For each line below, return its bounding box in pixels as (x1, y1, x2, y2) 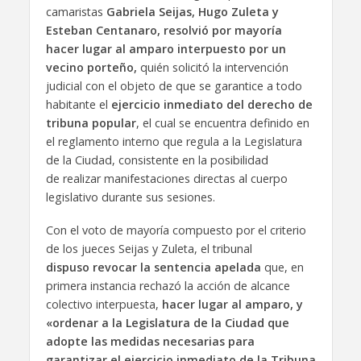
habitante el (45, 96, 108, 112)
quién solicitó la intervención (139, 59, 288, 75)
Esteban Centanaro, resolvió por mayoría (45, 22, 282, 38)
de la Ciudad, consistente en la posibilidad (45, 151, 268, 168)
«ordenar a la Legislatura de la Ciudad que (45, 314, 289, 330)
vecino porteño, (45, 59, 140, 75)
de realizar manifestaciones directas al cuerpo (45, 170, 288, 186)
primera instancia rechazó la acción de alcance (45, 277, 290, 293)
